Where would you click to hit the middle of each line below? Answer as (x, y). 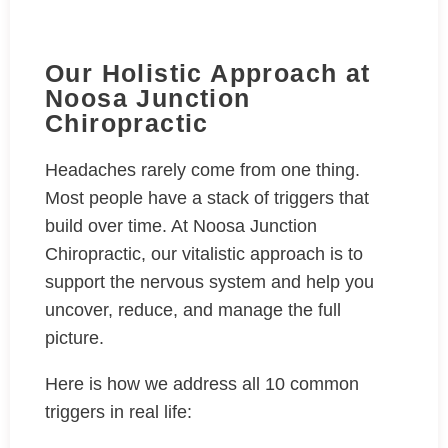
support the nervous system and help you (209, 282)
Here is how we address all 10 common (202, 384)
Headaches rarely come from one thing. (202, 170)
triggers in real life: (121, 412)
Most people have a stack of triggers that (207, 198)
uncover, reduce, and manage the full (193, 310)
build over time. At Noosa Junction (181, 226)
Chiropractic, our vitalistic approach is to (204, 254)
